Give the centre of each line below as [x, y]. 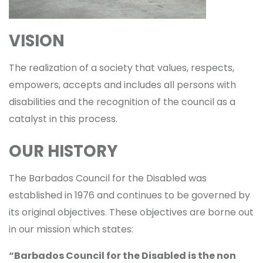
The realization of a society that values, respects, [122, 68]
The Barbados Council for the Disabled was [108, 178]
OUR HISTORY [63, 151]
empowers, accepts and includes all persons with [122, 85]
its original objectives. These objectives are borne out [131, 213]
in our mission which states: [71, 230]
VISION [37, 41]
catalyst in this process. [63, 119]
